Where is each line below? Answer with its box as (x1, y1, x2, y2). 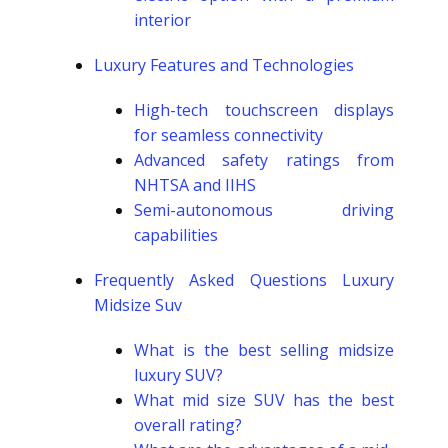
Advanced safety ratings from (134, 149, 394, 171)
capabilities (134, 224, 218, 246)
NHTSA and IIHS (134, 174, 256, 196)
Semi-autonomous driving (134, 199, 394, 221)
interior (134, 9, 191, 31)
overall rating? (134, 414, 242, 436)
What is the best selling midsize (134, 339, 394, 361)
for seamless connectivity (134, 124, 323, 146)
